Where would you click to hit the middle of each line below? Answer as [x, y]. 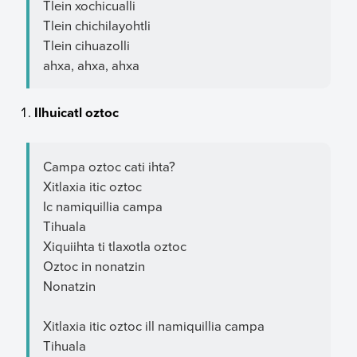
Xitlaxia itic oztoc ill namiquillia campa [153, 326]
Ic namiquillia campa [102, 206]
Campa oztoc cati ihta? [109, 166]
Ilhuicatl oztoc [77, 112]
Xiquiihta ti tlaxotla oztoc [114, 245]
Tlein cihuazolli [86, 45]
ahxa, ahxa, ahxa [91, 65]
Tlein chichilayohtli [96, 25]
